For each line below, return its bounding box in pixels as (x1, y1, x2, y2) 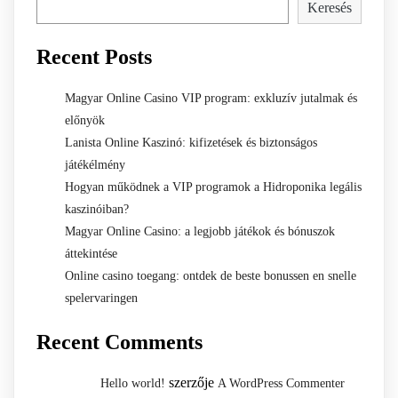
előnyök (65, 113, 105, 127)
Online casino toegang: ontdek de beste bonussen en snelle (65, 268, 356, 283)
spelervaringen (65, 291, 138, 305)
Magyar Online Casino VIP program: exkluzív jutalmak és (65, 91, 357, 105)
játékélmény (65, 157, 125, 171)
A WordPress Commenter (218, 376, 345, 390)
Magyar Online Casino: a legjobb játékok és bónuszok (65, 224, 335, 238)
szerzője (165, 374, 218, 390)
